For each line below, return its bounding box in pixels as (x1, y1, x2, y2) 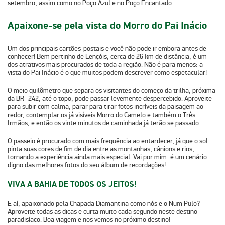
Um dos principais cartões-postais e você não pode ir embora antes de (8, 44, 206, 53)
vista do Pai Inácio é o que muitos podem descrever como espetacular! (8, 68, 207, 77)
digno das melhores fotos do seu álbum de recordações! (8, 160, 166, 169)
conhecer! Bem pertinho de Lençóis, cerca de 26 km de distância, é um (8, 52, 207, 61)
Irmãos (8, 118, 28, 127)
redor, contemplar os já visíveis (8, 110, 97, 119)
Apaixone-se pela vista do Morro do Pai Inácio (8, 19, 207, 33)
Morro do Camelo (97, 110, 146, 119)
